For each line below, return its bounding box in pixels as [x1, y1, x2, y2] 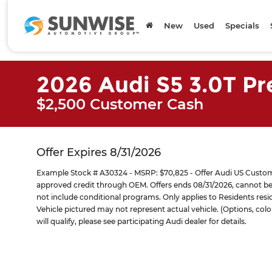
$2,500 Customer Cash [36, 95, 203, 113]
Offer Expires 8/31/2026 [36, 146, 161, 159]
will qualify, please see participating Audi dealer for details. [36, 217, 246, 226]
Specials [225, 21, 260, 30]
